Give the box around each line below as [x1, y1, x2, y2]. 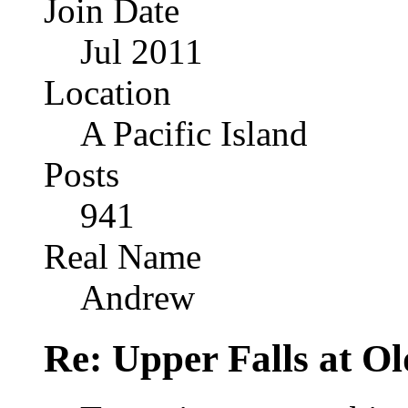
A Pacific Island [80, 113, 308, 153]
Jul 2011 [80, 31, 203, 71]
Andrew [80, 277, 195, 317]
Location [44, 72, 171, 112]
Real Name [44, 236, 201, 276]
